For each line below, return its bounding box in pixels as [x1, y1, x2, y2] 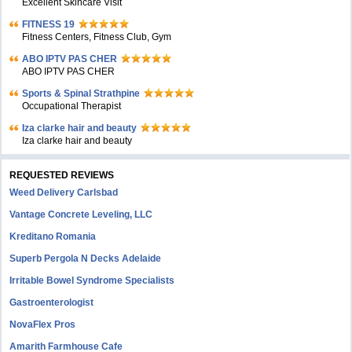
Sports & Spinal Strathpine [22, 88, 141, 99]
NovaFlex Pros [9, 319, 76, 330]
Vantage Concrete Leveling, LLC [9, 209, 153, 220]
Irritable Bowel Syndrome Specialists [9, 275, 175, 286]
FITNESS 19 [22, 19, 75, 30]
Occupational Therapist [22, 101, 122, 112]
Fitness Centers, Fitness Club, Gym [22, 31, 172, 42]
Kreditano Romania [9, 231, 97, 242]
